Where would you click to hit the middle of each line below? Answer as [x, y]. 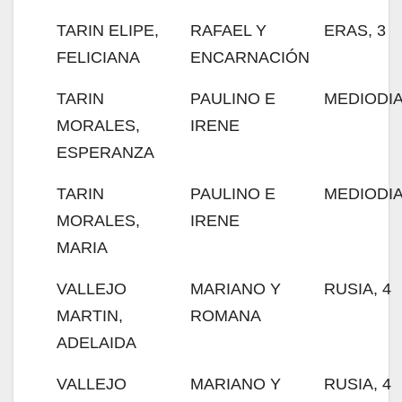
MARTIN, [90, 316]
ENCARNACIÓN [250, 57]
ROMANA [226, 316]
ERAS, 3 [355, 31]
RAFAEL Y [228, 31]
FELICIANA [98, 57]
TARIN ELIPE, [108, 31]
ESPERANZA [105, 153]
